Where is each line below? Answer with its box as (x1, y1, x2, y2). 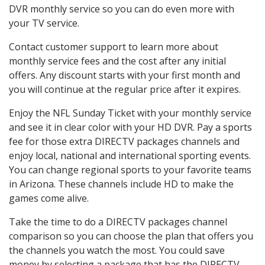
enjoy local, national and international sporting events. (9, 149, 251, 163)
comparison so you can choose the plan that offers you (9, 230, 253, 243)
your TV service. (9, 17, 79, 30)
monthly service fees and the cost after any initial (9, 54, 226, 68)
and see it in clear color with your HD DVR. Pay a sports (9, 121, 252, 134)
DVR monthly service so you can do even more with (9, 2, 234, 16)
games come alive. (9, 192, 89, 205)
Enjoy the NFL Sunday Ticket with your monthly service (9, 106, 251, 120)
